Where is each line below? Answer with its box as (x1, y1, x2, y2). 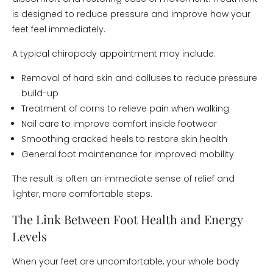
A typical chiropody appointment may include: (12, 48, 216, 60)
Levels (12, 228, 47, 244)
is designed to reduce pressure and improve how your (12, 8, 250, 20)
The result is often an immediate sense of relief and (12, 172, 235, 185)
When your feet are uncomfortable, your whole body (12, 255, 239, 268)
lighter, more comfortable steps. (12, 188, 152, 200)
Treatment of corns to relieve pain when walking (21, 102, 229, 115)
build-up (21, 87, 58, 99)
